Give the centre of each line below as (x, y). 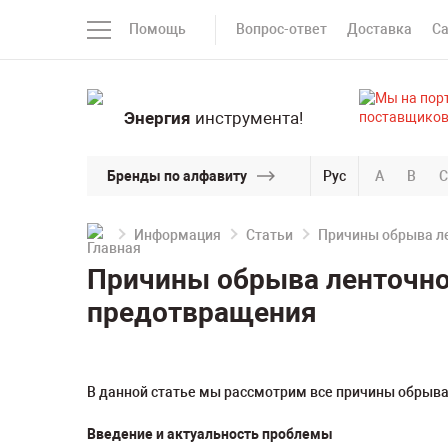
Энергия (157, 118)
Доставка (379, 29)
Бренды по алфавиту (177, 175)
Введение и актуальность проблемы (210, 434)
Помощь (157, 29)
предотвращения (202, 312)
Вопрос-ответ (281, 29)
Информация (177, 235)
